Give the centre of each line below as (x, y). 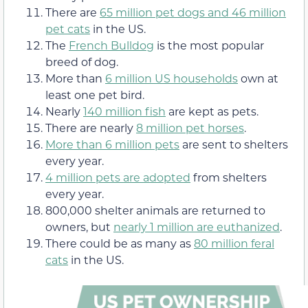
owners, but (79, 227)
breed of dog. (82, 62)
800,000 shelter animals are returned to (155, 210)
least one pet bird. (95, 95)
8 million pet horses (190, 128)
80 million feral (234, 243)
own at (258, 78)
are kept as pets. (212, 111)
